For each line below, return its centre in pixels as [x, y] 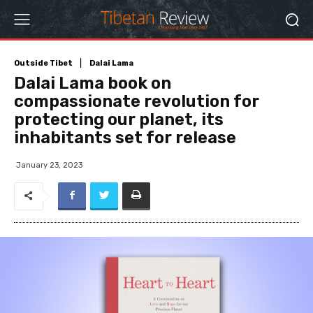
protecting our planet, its [119, 119]
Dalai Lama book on [93, 83]
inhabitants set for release [125, 137]
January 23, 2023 [49, 165]
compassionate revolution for [137, 101]
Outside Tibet [43, 63]
